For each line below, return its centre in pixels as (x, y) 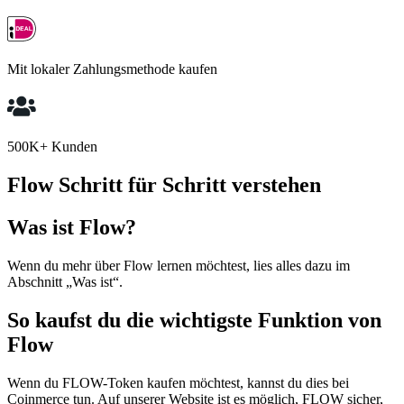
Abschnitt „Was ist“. (65, 281)
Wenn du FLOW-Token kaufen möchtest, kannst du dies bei (178, 382)
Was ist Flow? (72, 227)
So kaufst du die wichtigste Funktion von (194, 320)
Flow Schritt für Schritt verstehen (164, 185)
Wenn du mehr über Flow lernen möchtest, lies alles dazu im (179, 265)
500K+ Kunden (52, 147)
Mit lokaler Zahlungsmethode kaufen (112, 69)
